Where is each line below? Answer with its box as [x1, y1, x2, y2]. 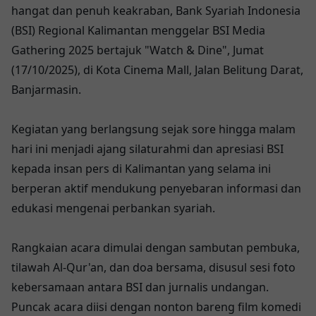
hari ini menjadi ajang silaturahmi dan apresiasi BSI [11, 141, 284, 157]
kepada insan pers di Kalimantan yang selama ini [11, 161, 271, 177]
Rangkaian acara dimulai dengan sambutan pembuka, [11, 240, 300, 256]
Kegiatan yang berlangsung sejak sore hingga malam [11, 121, 296, 138]
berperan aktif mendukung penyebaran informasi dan [11, 181, 301, 197]
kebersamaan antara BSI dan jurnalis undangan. [11, 279, 269, 296]
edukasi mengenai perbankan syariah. [11, 200, 215, 217]
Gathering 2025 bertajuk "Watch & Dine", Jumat [11, 42, 264, 59]
